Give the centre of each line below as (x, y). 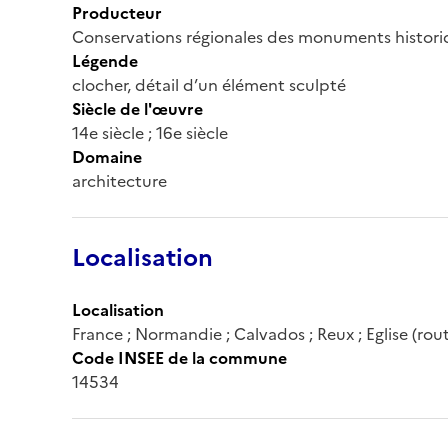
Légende (105, 60)
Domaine (107, 156)
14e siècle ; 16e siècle (150, 132)
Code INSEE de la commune (179, 357)
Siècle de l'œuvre (137, 108)
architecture (119, 180)
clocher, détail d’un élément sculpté (209, 84)
